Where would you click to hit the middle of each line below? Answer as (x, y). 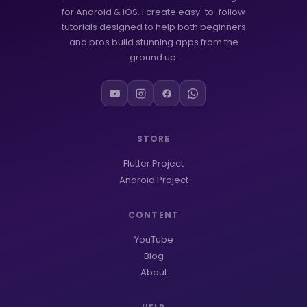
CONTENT (153, 215)
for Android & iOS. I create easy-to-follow (153, 12)
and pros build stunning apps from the (153, 42)
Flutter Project (153, 164)
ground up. (153, 58)
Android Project (153, 180)
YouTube (153, 240)
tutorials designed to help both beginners (153, 27)
